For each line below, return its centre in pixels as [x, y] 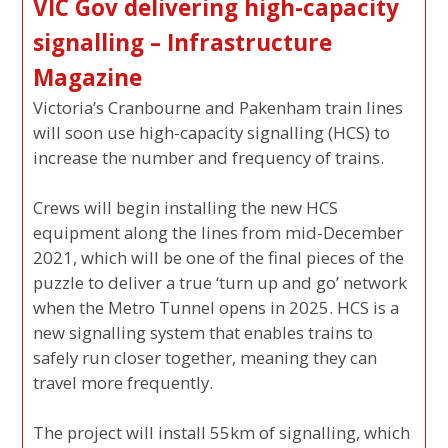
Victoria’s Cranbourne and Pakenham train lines [218, 107]
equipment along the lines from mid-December [218, 232]
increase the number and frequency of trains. [209, 157]
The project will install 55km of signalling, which [222, 432]
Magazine [88, 77]
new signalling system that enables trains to [203, 332]
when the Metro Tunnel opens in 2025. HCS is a [216, 307]
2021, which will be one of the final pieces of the [219, 257]
